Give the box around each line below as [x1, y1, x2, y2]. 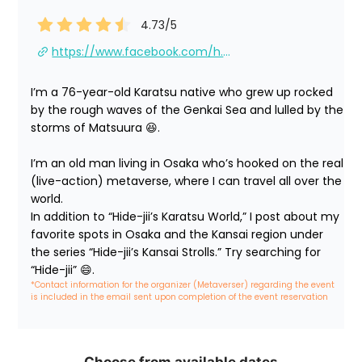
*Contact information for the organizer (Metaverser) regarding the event [31, 279, 338, 292]
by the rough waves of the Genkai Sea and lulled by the [31, 102, 344, 119]
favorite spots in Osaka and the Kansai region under [31, 226, 324, 243]
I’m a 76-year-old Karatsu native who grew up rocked [31, 84, 334, 101]
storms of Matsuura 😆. [31, 120, 161, 137]
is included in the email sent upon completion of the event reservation [31, 291, 329, 304]
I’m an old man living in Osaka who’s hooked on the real [31, 155, 344, 172]
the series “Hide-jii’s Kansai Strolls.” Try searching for [31, 244, 322, 261]
